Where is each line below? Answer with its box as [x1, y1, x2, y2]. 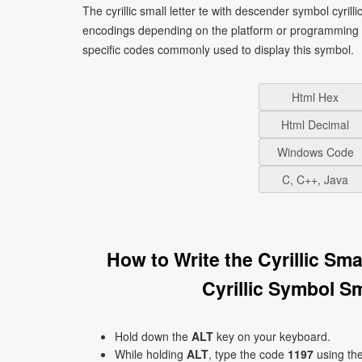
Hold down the [115, 328, 192, 344]
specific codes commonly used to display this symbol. [82, 41, 354, 57]
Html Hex [292, 89, 339, 105]
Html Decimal [281, 116, 349, 133]
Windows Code [276, 144, 354, 160]
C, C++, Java [282, 171, 348, 187]
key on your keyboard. [213, 328, 330, 344]
